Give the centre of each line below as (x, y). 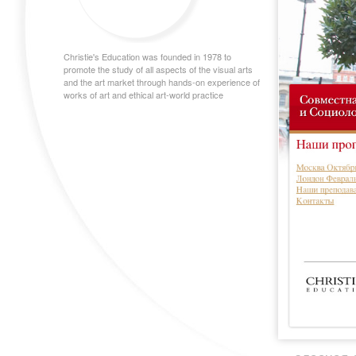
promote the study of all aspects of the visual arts (158, 69)
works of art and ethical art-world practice (143, 95)
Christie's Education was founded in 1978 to (147, 56)
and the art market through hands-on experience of (162, 82)
